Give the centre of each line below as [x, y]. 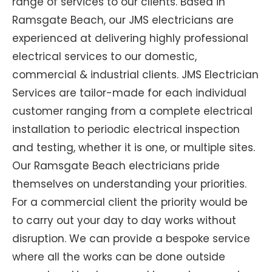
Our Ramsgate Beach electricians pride [116, 165]
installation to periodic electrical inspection [126, 129]
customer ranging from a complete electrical [132, 111]
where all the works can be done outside [119, 257]
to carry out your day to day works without [124, 220]
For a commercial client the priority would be [130, 202]
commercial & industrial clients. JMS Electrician [135, 74]
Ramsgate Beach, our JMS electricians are [123, 20]
